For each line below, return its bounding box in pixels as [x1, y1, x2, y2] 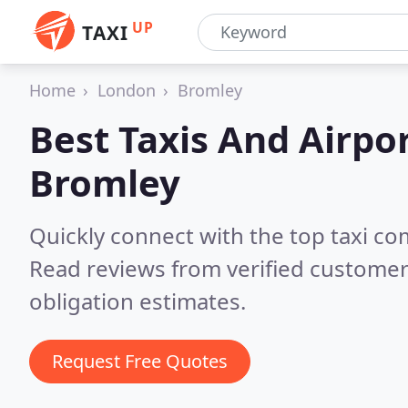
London [97, 79, 156, 101]
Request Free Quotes [52, 349, 228, 373]
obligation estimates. [29, 286, 246, 316]
